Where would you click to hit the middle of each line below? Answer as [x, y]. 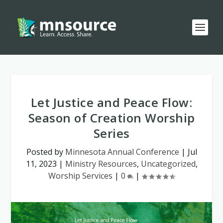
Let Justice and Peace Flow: [111, 102]
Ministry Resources [101, 164]
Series [111, 133]
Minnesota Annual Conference [122, 152]
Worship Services [80, 176]
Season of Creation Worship [111, 118]
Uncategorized [168, 164]
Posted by [46, 152]
